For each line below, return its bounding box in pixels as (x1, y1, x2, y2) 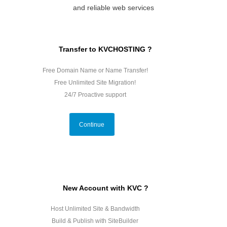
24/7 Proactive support (62, 91, 126, 98)
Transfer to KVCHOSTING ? (59, 45, 152, 54)
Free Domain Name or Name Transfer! (41, 66, 148, 74)
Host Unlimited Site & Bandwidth (49, 205, 140, 213)
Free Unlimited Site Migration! (53, 79, 136, 86)
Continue (79, 121, 105, 128)
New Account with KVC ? (62, 183, 148, 192)
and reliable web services (73, 3, 154, 12)
